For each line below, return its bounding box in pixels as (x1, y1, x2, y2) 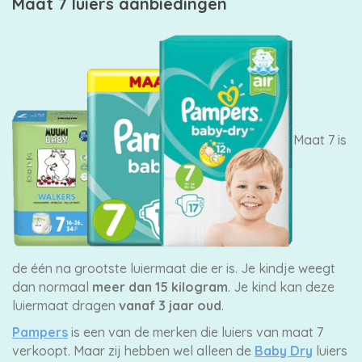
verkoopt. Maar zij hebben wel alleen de (12, 343, 255, 359)
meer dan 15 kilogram (92, 279, 228, 295)
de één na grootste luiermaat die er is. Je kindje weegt (12, 260, 335, 276)
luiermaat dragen (12, 297, 119, 314)
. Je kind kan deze (228, 279, 335, 295)
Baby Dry (255, 343, 313, 359)
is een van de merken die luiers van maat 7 (68, 324, 323, 340)
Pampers (12, 324, 68, 340)
